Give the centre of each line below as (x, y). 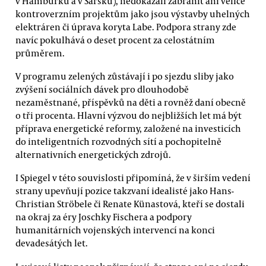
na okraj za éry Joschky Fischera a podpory (104, 217)
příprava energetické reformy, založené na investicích (128, 128)
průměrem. (40, 53)
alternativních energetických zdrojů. (93, 154)
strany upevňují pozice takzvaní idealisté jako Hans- (125, 191)
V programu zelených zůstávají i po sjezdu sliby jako (125, 76)
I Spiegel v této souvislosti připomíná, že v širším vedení (133, 178)
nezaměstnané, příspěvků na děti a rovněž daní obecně (131, 102)
